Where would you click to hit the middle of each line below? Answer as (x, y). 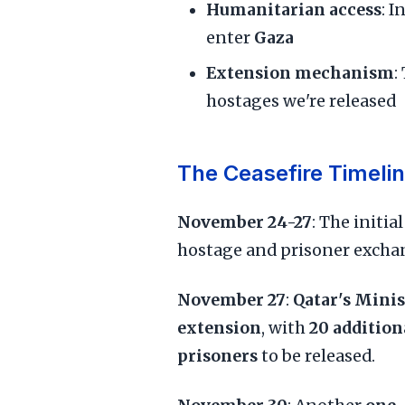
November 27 (231, 300)
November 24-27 (245, 222)
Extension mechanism (300, 73)
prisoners (217, 356)
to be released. (316, 356)
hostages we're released (301, 101)
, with (285, 328)
